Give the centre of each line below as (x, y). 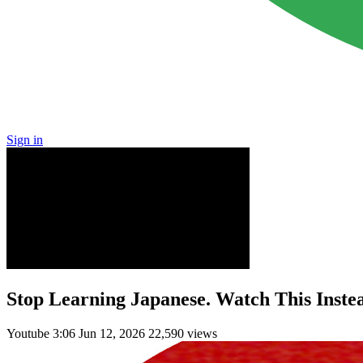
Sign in (25, 140)
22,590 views (183, 333)
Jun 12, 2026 (112, 333)
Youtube (30, 333)
